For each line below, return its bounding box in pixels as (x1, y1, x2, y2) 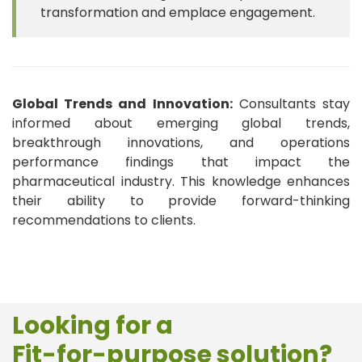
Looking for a (12, 308, 173, 343)
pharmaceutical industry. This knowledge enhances (12, 171, 350, 191)
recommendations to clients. (12, 210, 196, 229)
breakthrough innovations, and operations (12, 133, 350, 152)
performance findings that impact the (12, 152, 350, 171)
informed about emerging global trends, (12, 113, 350, 133)
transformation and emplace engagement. (40, 2, 315, 22)
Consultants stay (232, 94, 351, 113)
